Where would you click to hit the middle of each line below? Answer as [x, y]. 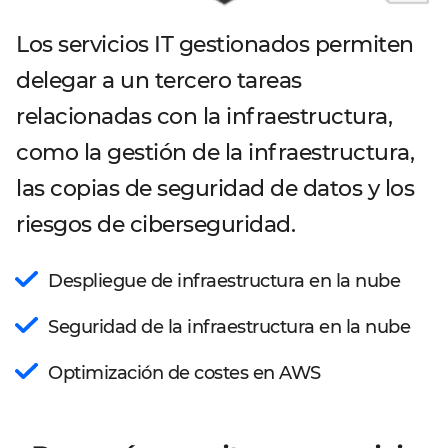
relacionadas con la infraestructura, [204, 116]
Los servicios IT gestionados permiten [215, 44]
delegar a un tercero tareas [159, 80]
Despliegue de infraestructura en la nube [224, 281]
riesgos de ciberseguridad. [155, 224]
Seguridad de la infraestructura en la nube [229, 327]
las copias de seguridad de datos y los [215, 188]
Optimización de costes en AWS [184, 373]
